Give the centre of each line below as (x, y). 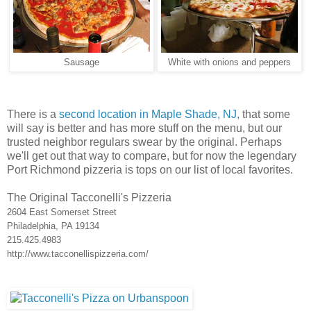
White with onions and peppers (229, 62)
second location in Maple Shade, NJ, (149, 114)
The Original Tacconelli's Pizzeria (89, 197)
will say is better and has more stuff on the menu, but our (144, 128)
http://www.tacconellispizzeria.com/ (79, 253)
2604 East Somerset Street (62, 212)
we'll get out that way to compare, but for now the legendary (152, 155)
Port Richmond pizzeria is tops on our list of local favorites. (151, 169)
